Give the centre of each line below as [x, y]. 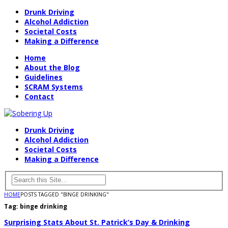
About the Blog [52, 67]
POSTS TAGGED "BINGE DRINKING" [65, 194]
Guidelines [44, 77]
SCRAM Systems [54, 87]
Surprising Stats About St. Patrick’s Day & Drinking [97, 222]
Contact [39, 96]
